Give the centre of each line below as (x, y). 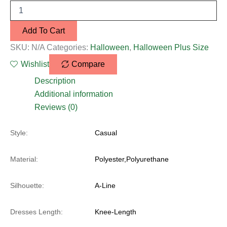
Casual (105, 133)
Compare (88, 64)
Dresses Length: (36, 212)
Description (55, 81)
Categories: (68, 47)
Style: (19, 133)
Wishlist (35, 64)
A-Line (104, 185)
